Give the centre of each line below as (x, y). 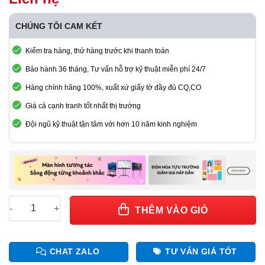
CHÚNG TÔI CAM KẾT (59, 26)
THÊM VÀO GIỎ (172, 211)
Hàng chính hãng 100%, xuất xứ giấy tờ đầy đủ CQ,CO (113, 87)
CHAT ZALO (75, 251)
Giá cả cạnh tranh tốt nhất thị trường (83, 106)
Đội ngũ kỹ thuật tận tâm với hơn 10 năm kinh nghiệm (111, 124)
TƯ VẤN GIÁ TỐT (201, 251)
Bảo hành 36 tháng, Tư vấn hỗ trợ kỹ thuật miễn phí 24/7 (116, 69)
